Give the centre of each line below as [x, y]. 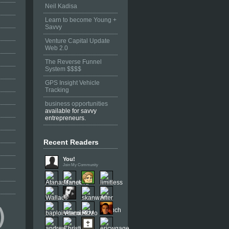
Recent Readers [71, 142]
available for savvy [71, 111]
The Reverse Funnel [73, 62]
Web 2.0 [56, 48]
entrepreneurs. [65, 118]
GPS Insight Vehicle [72, 83]
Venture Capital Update [77, 41]
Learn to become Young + [81, 20]
